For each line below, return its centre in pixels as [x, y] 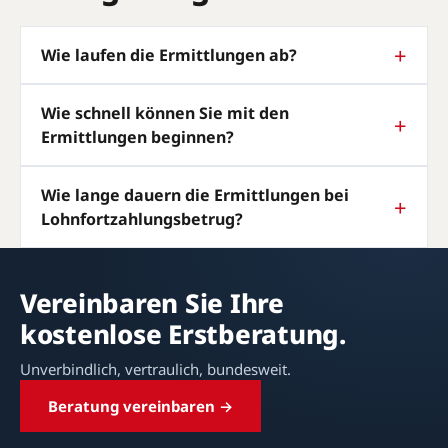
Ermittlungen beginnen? [137, 136]
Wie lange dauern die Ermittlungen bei [195, 194]
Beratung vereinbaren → [140, 405]
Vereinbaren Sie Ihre [152, 302]
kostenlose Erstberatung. [183, 333]
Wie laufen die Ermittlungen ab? [169, 54]
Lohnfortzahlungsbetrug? [142, 218]
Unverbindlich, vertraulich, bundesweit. [155, 368]
